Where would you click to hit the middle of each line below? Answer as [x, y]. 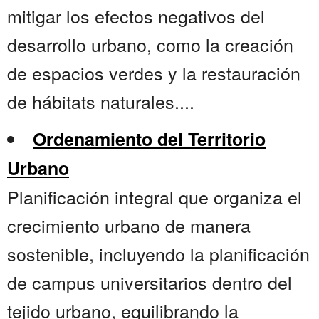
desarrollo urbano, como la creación [150, 45]
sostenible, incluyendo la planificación [158, 254]
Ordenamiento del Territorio [149, 139]
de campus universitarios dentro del [150, 282]
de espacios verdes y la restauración [154, 73]
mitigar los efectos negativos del [136, 16]
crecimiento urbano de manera [129, 225]
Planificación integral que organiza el [155, 197]
